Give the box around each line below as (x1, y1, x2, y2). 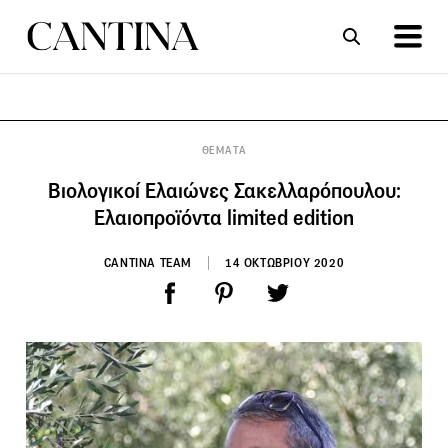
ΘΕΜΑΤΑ (201, 143, 247, 157)
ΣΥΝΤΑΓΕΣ (96, 136, 160, 155)
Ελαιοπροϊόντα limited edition (94, 204, 354, 231)
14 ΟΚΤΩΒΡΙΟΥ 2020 (225, 254, 345, 270)
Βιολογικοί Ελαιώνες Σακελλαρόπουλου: (47, 177, 401, 204)
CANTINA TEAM (103, 254, 192, 270)
